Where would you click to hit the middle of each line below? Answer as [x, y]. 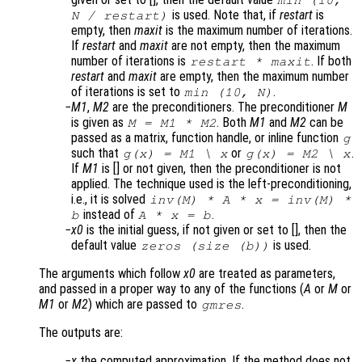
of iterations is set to [127, 92]
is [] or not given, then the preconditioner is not [220, 169]
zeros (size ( [193, 246]
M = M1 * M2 [172, 123]
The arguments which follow [111, 274]
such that [97, 154]
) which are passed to [144, 305]
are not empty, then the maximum [254, 46]
